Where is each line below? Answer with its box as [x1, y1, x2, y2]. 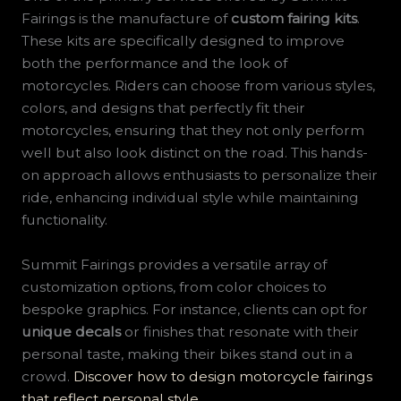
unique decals [21, 322, 121, 340]
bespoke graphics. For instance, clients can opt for [21, 300, 368, 318]
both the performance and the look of [21, 54, 287, 72]
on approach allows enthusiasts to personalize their [21, 166, 378, 183]
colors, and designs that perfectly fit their [21, 98, 305, 116]
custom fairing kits [230, 9, 357, 27]
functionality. [21, 210, 107, 228]
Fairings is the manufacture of [21, 9, 231, 27]
